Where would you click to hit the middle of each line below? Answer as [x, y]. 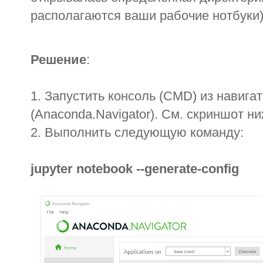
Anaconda [63, 114]
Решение [58, 60]
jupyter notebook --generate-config [135, 169]
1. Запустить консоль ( [97, 96]
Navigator [123, 114]
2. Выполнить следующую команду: [137, 133]
